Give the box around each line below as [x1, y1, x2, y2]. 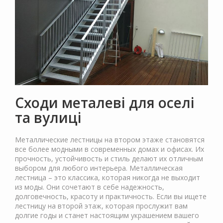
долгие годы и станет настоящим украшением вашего [15, 211, 199, 221]
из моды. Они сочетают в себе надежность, [15, 182, 164, 192]
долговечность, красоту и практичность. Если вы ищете [15, 192, 207, 202]
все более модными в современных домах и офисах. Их [15, 144, 204, 154]
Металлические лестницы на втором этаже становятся [15, 135, 205, 145]
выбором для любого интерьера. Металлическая [15, 163, 183, 173]
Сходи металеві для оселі [15, 93, 195, 112]
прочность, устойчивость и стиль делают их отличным [15, 154, 203, 164]
